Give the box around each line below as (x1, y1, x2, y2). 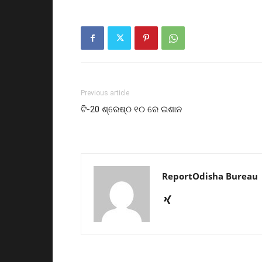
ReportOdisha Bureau (162, 170, 258, 182)
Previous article (81, 88, 129, 97)
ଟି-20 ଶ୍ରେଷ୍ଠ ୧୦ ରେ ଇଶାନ (81, 104, 182, 115)
